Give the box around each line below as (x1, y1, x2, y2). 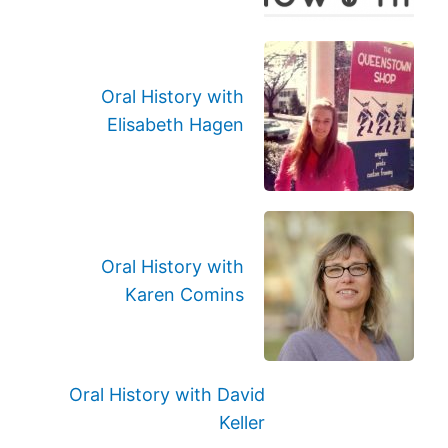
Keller (219, 412, 266, 433)
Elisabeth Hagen (106, 114, 244, 135)
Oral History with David (69, 384, 266, 405)
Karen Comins (124, 284, 244, 305)
